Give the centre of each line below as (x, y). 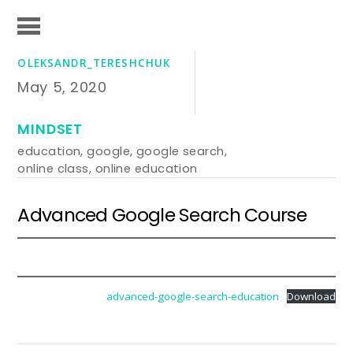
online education (146, 169)
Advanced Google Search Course (162, 214)
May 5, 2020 (62, 87)
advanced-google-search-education (192, 296)
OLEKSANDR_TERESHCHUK (94, 63)
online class (53, 169)
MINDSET (50, 130)
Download (311, 296)
